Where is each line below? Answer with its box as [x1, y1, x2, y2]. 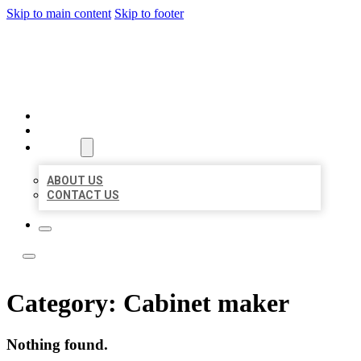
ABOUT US [47, 174, 103, 187]
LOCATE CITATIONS [23, 34, 269, 70]
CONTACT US [47, 189, 119, 201]
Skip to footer [114, 6, 184, 20]
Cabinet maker [123, 288, 289, 318]
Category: [6, 288, 123, 318]
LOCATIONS [39, 123, 109, 138]
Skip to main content [6, 6, 111, 20]
